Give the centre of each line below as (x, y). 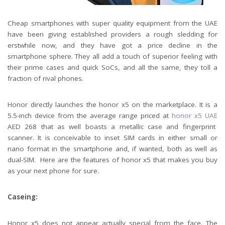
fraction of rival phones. (45, 78)
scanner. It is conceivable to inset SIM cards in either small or (113, 137)
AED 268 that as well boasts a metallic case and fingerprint (111, 126)
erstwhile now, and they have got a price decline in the (113, 45)
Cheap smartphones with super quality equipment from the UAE (113, 23)
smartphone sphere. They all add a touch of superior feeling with (113, 56)
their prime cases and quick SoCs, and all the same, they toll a (113, 67)
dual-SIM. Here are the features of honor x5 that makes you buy (113, 159)
